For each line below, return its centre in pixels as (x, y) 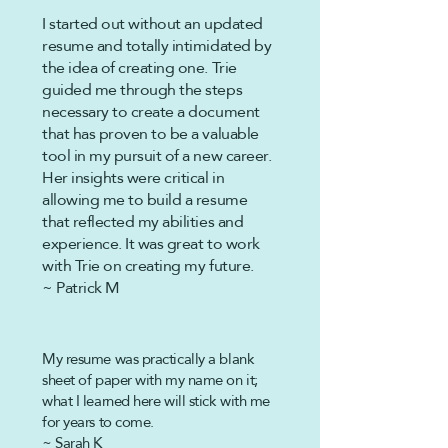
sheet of (68, 379)
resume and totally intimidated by (157, 45)
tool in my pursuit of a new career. (157, 155)
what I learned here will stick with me (156, 400)
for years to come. (98, 421)
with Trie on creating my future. (148, 265)
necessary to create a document (151, 111)
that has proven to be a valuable (150, 133)
